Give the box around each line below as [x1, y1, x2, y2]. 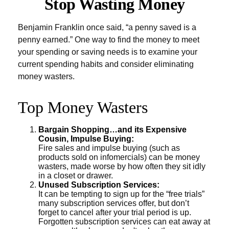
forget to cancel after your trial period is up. [38, 208, 191, 217]
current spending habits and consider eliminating [18, 60, 194, 68]
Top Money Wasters [18, 98, 148, 117]
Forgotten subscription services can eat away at [38, 217, 210, 226]
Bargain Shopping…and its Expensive [38, 125, 187, 134]
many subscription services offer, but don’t [38, 199, 189, 208]
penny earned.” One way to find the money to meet [18, 35, 199, 44]
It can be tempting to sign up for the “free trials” [38, 190, 204, 198]
